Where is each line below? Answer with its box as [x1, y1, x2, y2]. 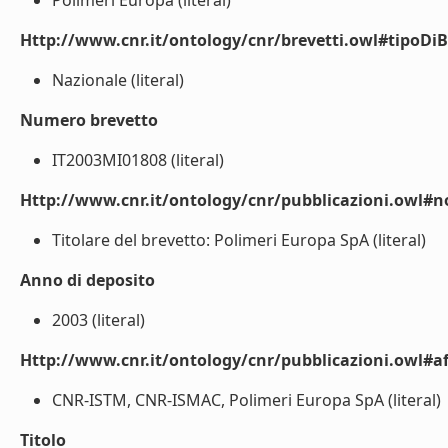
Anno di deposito [20, 269, 155, 291]
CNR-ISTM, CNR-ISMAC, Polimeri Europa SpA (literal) [52, 389, 441, 411]
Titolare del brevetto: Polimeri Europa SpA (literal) [52, 229, 426, 251]
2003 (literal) [52, 309, 145, 331]
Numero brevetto [20, 109, 158, 131]
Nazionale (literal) [52, 69, 184, 91]
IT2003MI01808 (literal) [52, 149, 224, 171]
